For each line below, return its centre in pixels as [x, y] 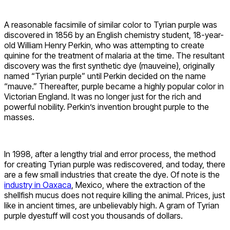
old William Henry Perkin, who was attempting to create [104, 45]
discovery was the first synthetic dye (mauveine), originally [109, 66]
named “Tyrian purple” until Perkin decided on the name [105, 76]
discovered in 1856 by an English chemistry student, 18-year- [114, 35]
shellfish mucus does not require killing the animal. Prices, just [114, 195]
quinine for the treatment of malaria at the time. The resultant [114, 56]
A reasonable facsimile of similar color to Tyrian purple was [111, 25]
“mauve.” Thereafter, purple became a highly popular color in [114, 87]
